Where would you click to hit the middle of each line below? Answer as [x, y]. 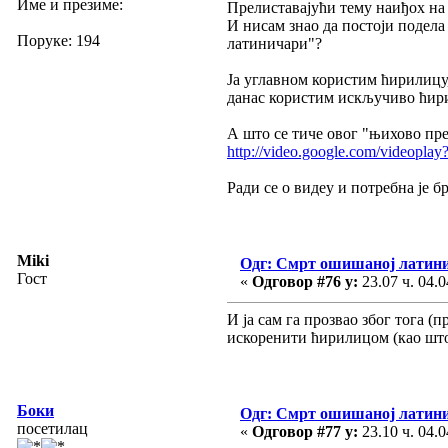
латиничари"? [274, 43]
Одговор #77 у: [305, 431]
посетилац [52, 428]
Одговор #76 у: [305, 281]
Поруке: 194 [58, 40]
